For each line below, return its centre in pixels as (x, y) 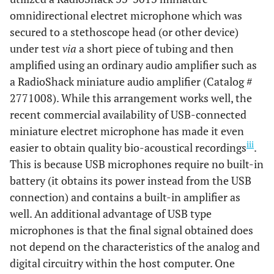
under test (36, 48)
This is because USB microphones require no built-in (137, 164)
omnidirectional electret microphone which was (126, 15)
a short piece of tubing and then (155, 48)
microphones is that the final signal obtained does (131, 230)
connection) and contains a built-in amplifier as (125, 197)
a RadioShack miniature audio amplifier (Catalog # (131, 81)
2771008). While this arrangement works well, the (131, 98)
